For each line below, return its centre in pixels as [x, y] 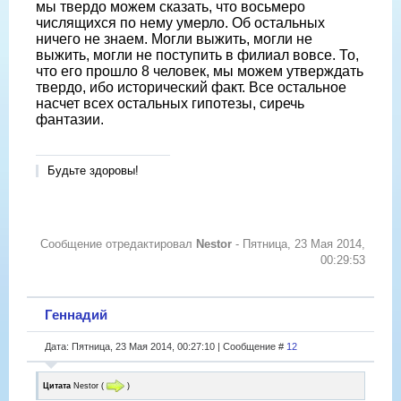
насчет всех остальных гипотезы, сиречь [170, 104]
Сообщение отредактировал [118, 244]
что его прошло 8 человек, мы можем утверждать [200, 72]
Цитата [57, 385]
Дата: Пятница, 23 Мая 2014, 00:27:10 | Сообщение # [166, 346]
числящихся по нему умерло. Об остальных [180, 23]
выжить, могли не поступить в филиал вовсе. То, [197, 55]
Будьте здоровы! [93, 171]
